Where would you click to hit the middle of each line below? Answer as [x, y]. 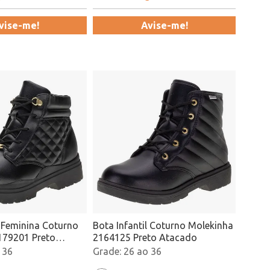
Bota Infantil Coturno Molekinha [140, 225]
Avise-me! [164, 25]
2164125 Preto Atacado [145, 237]
